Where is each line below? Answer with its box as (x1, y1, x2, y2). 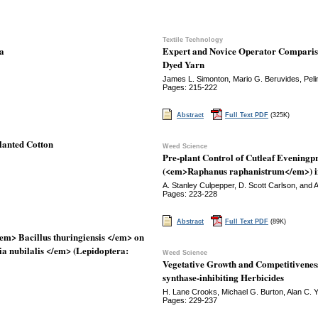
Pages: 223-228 (163, 190, 217, 198)
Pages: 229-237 (163, 296, 217, 305)
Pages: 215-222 (163, 83, 217, 92)
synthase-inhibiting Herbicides (163, 270, 284, 284)
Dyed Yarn (163, 57, 204, 71)
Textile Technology (163, 36, 223, 43)
